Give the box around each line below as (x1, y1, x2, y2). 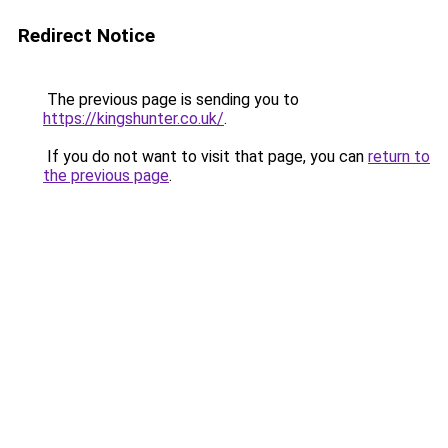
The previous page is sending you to (43, 90, 299, 109)
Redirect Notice (18, 24, 155, 47)
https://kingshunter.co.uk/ (43, 109, 224, 128)
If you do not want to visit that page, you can (43, 147, 368, 166)
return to (368, 147, 430, 166)
